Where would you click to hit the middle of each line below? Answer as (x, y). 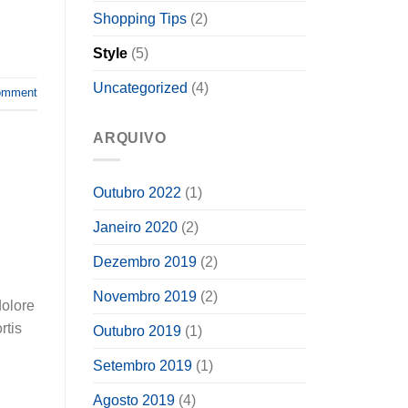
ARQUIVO (130, 138)
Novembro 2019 (145, 297)
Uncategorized (140, 87)
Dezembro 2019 (145, 262)
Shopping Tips (140, 18)
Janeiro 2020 (135, 228)
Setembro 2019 (143, 366)
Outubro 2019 (137, 331)
